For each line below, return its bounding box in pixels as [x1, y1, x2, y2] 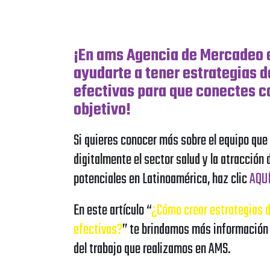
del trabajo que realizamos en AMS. [74, 237, 233, 260]
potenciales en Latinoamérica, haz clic [74, 168, 250, 190]
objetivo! [74, 96, 131, 123]
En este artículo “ [74, 199, 151, 222]
